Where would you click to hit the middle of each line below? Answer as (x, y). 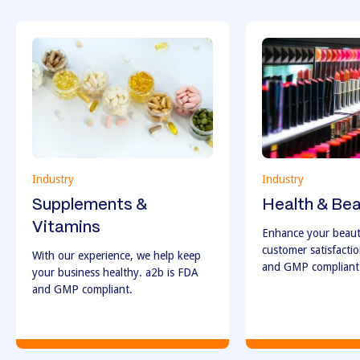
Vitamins (66, 228)
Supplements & (90, 206)
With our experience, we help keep (117, 256)
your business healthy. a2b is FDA (115, 273)
